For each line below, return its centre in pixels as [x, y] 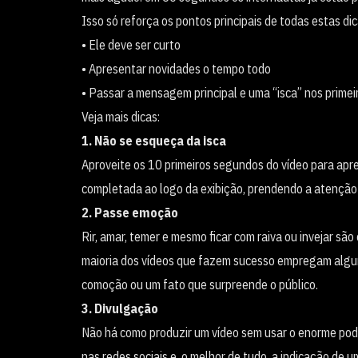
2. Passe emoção [130, 212]
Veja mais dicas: [121, 116]
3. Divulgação [120, 308]
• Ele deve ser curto [131, 44]
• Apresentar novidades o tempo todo [176, 68]
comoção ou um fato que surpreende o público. [200, 284]
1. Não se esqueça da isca [154, 140]
